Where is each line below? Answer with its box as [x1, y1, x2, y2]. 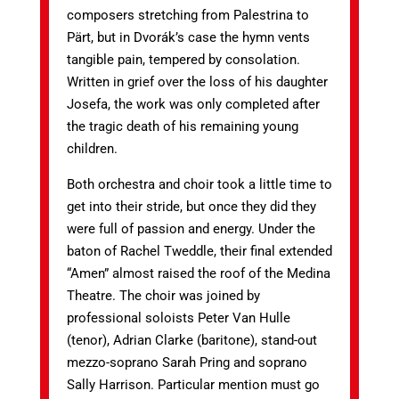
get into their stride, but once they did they [66, 199, 316, 215]
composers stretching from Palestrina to [66, 7, 309, 23]
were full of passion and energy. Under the [66, 221, 315, 237]
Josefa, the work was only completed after [66, 96, 320, 112]
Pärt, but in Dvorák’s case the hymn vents [66, 29, 310, 45]
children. [66, 141, 118, 157]
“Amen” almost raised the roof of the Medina [66, 265, 330, 281]
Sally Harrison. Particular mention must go [66, 377, 320, 393]
